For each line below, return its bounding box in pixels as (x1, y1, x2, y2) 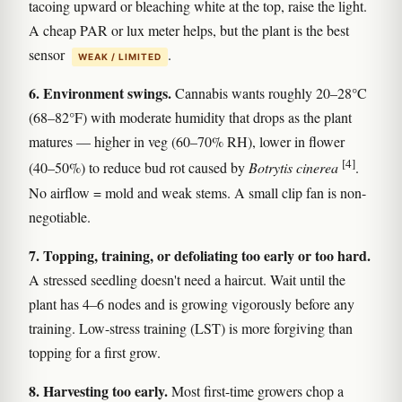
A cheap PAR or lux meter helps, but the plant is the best (29, 21, 349, 40)
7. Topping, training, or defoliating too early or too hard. (29, 244, 371, 266)
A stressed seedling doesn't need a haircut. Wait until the (29, 269, 345, 289)
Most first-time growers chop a (168, 380, 344, 400)
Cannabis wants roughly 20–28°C (171, 83, 367, 103)
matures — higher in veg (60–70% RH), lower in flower (29, 132, 345, 152)
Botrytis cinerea (249, 158, 338, 178)
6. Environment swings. (29, 83, 171, 104)
